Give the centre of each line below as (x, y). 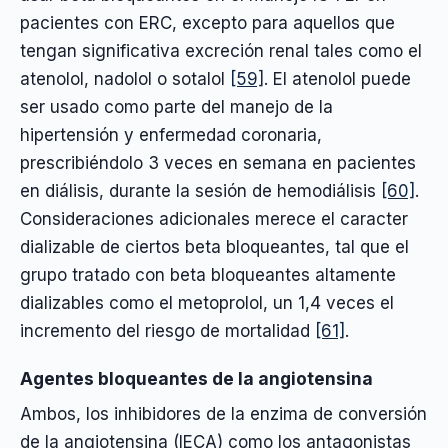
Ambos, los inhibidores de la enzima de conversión (223, 413)
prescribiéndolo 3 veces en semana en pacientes (218, 163)
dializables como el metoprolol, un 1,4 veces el (207, 303)
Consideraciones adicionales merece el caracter (214, 219)
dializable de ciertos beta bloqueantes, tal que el (214, 247)
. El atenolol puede (337, 79)
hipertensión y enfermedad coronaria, (171, 135)
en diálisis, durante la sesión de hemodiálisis (200, 191)
